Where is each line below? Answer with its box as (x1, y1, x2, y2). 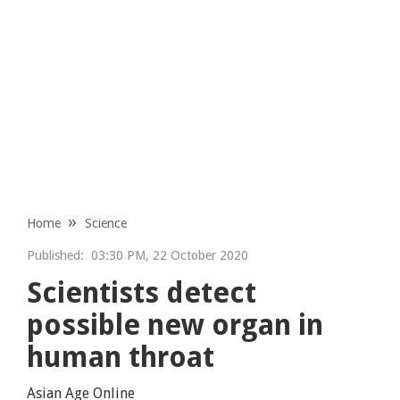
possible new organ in (27, 307, 324, 342)
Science (85, 215, 128, 230)
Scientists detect (27, 275, 257, 310)
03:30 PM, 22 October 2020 (84, 247, 249, 262)
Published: (27, 247, 85, 262)
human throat (27, 339, 215, 374)
